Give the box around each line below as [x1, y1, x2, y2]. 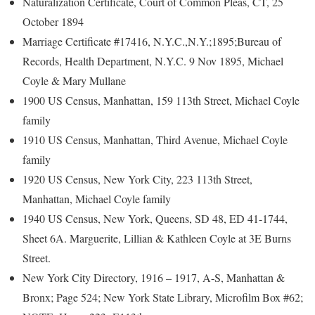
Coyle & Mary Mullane [22, 72, 126, 88]
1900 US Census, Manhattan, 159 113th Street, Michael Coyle [22, 92, 300, 108]
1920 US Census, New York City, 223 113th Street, [22, 171, 252, 186]
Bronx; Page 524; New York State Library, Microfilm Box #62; [22, 289, 303, 304]
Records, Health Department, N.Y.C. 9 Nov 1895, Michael [22, 53, 283, 68]
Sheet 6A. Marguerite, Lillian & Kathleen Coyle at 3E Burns [22, 230, 291, 245]
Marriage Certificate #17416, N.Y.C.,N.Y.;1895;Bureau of [22, 33, 281, 49]
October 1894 [22, 13, 84, 29]
